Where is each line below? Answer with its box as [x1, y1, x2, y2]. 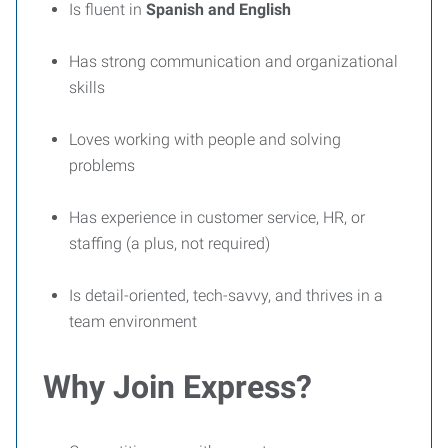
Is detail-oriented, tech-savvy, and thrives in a [69, 286, 383, 305]
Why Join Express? [43, 368, 312, 406]
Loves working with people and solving [69, 130, 341, 149]
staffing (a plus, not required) [69, 234, 270, 253]
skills [69, 78, 105, 97]
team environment [69, 312, 197, 331]
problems [69, 156, 135, 175]
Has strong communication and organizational [69, 52, 398, 71]
